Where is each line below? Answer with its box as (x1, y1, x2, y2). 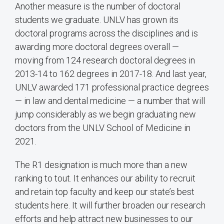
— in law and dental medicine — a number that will (15, 95, 205, 106)
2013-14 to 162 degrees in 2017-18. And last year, (15, 68, 206, 79)
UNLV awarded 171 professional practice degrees (15, 82, 209, 93)
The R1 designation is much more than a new (15, 159, 187, 170)
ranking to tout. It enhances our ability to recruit (15, 173, 195, 184)
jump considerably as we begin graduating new (15, 109, 196, 120)
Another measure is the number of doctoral (15, 1, 180, 12)
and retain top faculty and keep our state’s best (15, 186, 194, 197)
